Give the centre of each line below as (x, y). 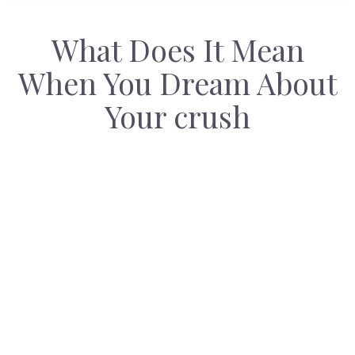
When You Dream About (177, 83)
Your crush (177, 116)
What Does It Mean (177, 50)
